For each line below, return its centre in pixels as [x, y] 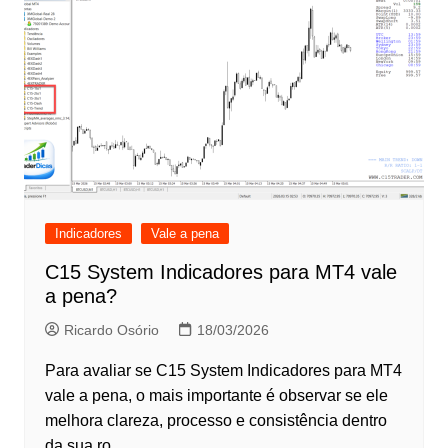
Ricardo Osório [111, 330]
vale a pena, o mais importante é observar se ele [216, 396]
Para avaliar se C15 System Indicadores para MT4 [223, 371]
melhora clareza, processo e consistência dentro [215, 421]
